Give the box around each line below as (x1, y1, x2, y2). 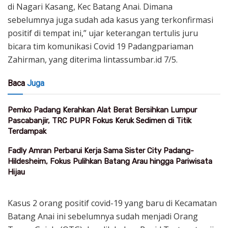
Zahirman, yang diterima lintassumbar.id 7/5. (8, 53, 178, 65)
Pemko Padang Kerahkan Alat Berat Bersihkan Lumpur (8, 105, 197, 115)
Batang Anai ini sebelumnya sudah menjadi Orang (8, 210, 198, 222)
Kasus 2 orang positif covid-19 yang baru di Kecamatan (8, 197, 217, 209)
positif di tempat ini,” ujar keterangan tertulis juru (8, 27, 198, 39)
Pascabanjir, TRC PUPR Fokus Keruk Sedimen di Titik (8, 116, 191, 125)
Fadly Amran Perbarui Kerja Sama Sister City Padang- (8, 146, 194, 155)
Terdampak (8, 126, 46, 136)
